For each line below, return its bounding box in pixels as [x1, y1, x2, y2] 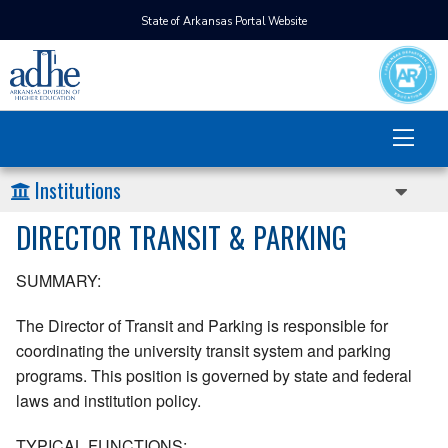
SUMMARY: [16, 269, 101, 293]
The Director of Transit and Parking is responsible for [16, 314, 388, 338]
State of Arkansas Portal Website [141, 14, 307, 29]
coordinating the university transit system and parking [16, 339, 391, 363]
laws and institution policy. [16, 389, 201, 413]
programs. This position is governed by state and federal [16, 364, 412, 388]
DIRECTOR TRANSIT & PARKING [16, 216, 347, 258]
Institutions [35, 175, 121, 205]
